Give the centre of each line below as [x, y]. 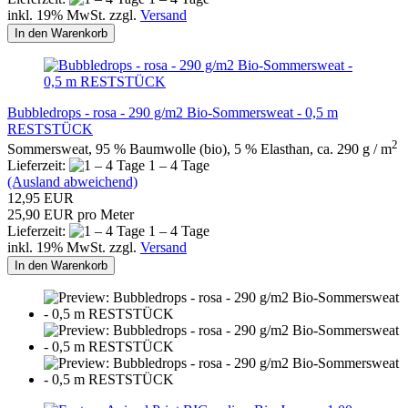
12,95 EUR [41, 198]
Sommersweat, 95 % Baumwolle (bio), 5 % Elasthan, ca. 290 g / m [199, 148]
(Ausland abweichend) [72, 181]
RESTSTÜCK [50, 128]
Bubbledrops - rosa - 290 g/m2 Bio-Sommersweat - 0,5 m [173, 112]
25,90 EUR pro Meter [71, 214]
